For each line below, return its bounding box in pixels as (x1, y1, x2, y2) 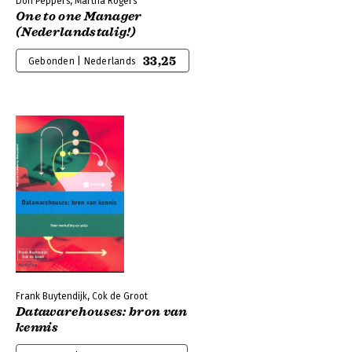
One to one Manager (16, 9, 142, 24)
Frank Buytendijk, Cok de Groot (16, 291, 148, 302)
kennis (16, 320, 58, 335)
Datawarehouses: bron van (16, 304, 188, 320)
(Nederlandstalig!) (16, 24, 137, 40)
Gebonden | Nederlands (28, 56, 136, 67)
